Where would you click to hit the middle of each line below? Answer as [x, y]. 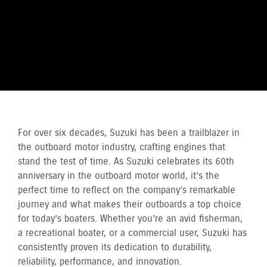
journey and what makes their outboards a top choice [130, 205]
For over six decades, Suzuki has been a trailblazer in [129, 133]
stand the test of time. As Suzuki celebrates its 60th [126, 162]
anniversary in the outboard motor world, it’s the [119, 176]
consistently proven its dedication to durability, [115, 248]
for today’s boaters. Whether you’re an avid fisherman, [130, 219]
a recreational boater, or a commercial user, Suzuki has [132, 233]
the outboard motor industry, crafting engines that [122, 148]
